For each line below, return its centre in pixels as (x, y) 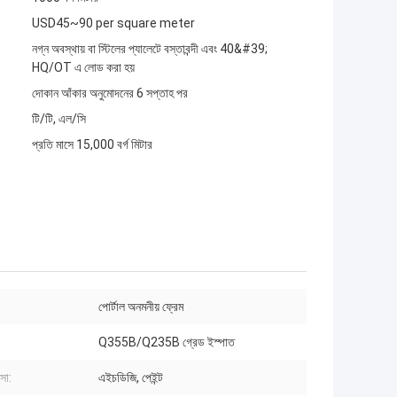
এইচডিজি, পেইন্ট (131, 378)
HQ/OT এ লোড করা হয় (83, 68)
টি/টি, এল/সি (59, 119)
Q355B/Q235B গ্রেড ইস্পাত (167, 343)
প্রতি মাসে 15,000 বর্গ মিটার (92, 145)
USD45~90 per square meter (113, 23)
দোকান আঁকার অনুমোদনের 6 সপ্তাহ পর (110, 93)
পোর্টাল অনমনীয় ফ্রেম (141, 307)
